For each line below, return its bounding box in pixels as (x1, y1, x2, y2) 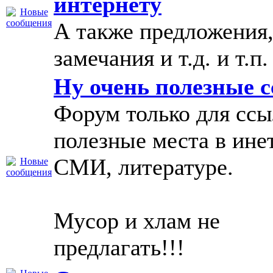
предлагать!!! (54, 235, 185, 260)
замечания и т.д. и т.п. (54, 45, 268, 71)
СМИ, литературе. (54, 154, 233, 180)
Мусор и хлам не (54, 208, 220, 233)
